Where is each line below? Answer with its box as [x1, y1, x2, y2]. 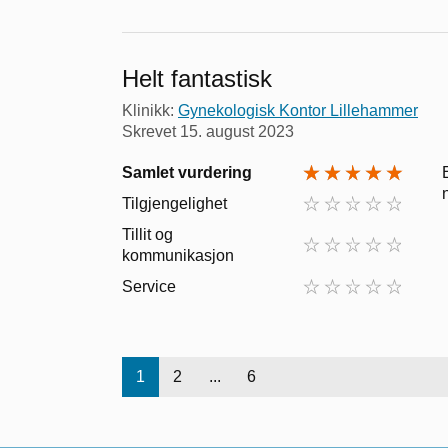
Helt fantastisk [122, 64, 272, 92]
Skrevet [122, 122, 180, 140]
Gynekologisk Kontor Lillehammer [178, 101, 418, 119]
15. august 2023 [180, 122, 294, 140]
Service [122, 277, 176, 295]
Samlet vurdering [122, 163, 252, 181]
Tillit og [122, 225, 173, 243]
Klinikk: [122, 101, 178, 119]
